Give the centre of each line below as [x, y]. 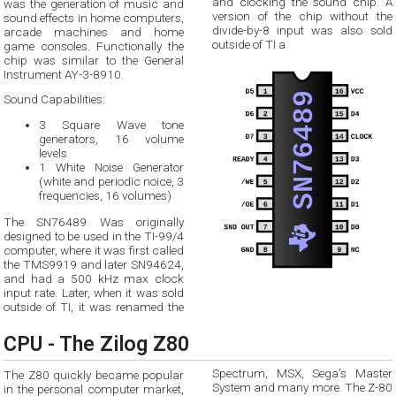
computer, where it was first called [94, 250]
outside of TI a [249, 44]
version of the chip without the [302, 15]
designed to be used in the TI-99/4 [94, 236]
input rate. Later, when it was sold [94, 292]
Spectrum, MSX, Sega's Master [302, 373]
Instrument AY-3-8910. [64, 74]
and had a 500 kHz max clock [94, 278]
